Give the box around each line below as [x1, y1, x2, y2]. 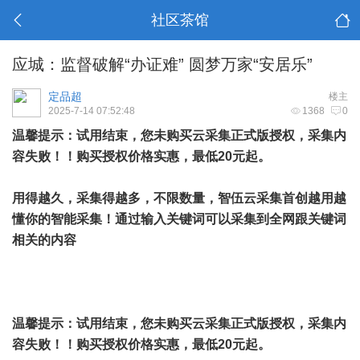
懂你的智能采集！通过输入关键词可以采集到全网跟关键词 [12, 212, 346, 226]
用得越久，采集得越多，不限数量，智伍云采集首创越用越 [12, 191, 346, 205]
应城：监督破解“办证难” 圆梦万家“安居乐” [12, 55, 313, 73]
